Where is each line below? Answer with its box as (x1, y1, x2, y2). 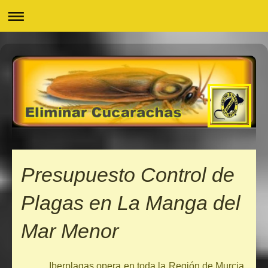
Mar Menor (21, 220, 118, 243)
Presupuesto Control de (21, 163, 234, 187)
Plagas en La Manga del (21, 191, 240, 215)
